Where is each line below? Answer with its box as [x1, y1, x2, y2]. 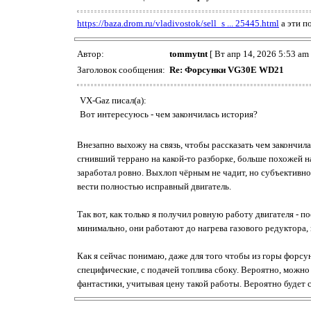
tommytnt [169, 49, 208, 60]
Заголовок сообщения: [77, 65, 167, 76]
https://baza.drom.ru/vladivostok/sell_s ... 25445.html [77, 18, 279, 29]
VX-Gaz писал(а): [80, 94, 146, 106]
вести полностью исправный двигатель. [77, 180, 231, 192]
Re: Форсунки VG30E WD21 [169, 65, 284, 76]
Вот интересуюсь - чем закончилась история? [80, 108, 258, 119]
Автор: [77, 49, 106, 60]
